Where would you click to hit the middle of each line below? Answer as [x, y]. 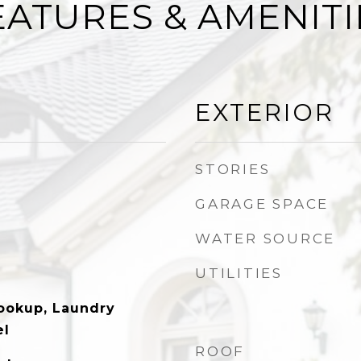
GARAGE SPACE [262, 204]
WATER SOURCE [265, 239]
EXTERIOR [265, 112]
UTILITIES [239, 273]
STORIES [233, 169]
